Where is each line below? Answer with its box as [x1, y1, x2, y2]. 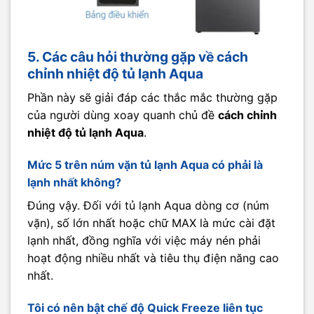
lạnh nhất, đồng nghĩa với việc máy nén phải [27, 233, 261, 247]
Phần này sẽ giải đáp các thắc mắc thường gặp [27, 90, 278, 105]
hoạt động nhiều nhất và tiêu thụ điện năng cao [27, 250, 279, 265]
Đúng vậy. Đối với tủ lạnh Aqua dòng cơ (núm [27, 198, 269, 212]
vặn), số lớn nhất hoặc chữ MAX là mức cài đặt [27, 215, 275, 230]
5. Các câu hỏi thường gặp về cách [27, 48, 248, 66]
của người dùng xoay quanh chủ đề [27, 108, 218, 123]
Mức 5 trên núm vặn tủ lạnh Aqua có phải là [27, 157, 263, 172]
